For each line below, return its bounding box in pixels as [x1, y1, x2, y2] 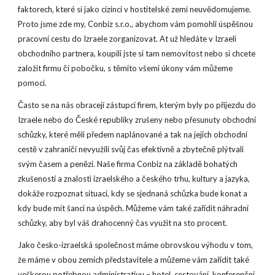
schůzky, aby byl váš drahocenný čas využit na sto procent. [18, 218, 228, 228]
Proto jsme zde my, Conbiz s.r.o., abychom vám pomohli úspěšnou [18, 19, 254, 29]
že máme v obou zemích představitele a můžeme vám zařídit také [18, 255, 250, 265]
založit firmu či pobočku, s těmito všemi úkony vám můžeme [18, 63, 233, 73]
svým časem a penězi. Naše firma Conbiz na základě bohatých [18, 159, 238, 169]
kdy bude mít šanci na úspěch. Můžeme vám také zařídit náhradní [18, 203, 249, 213]
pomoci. [18, 78, 47, 88]
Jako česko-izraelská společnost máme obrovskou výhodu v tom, [18, 240, 254, 250]
